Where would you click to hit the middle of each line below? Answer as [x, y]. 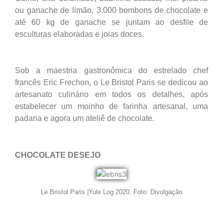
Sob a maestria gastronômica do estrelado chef [111, 71]
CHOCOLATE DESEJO [58, 155]
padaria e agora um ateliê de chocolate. [85, 118]
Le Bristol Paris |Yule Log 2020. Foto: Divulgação [111, 192]
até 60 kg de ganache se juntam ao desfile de [111, 22]
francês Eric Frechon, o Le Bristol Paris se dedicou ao [111, 83]
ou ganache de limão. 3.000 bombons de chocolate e [111, 10]
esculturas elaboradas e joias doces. [79, 34]
